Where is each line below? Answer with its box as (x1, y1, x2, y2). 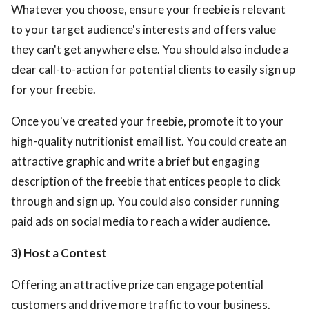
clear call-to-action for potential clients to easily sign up (11, 61, 295, 77)
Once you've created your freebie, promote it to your (11, 113, 283, 128)
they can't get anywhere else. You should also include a (11, 41, 289, 57)
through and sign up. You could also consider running (11, 193, 279, 208)
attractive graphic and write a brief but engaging (11, 153, 260, 168)
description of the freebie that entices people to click (11, 173, 281, 188)
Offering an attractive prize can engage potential (11, 277, 263, 292)
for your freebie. (11, 81, 96, 97)
